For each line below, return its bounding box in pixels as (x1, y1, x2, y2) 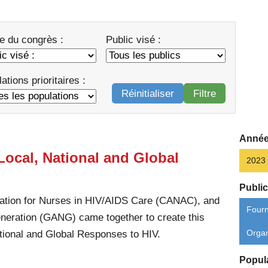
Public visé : (106, 34, 161, 46)
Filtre (193, 87, 216, 99)
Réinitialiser (121, 87, 174, 99)
